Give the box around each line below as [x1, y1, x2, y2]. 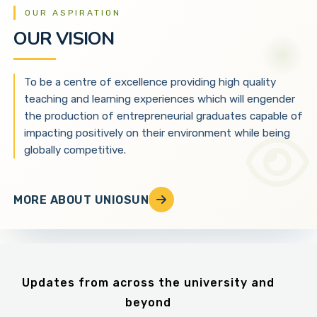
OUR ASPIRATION [24, 7, 121, 18]
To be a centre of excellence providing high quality [23, 76, 276, 89]
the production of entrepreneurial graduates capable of [23, 110, 303, 123]
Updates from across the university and [22, 276, 275, 290]
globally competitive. [23, 144, 126, 157]
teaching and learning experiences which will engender [23, 93, 295, 106]
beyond [125, 296, 171, 310]
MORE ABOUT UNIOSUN [13, 192, 149, 207]
